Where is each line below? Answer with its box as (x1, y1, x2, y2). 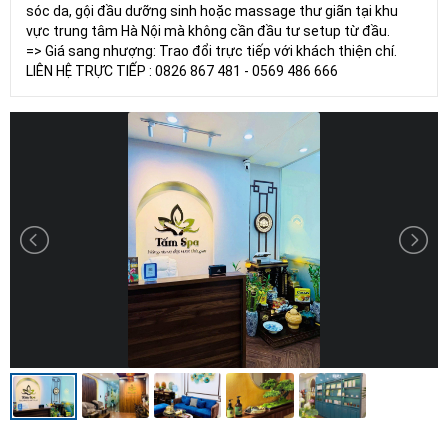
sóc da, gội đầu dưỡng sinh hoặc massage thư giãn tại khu (26, 2, 398, 19)
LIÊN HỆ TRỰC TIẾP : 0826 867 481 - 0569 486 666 (26, 62, 338, 79)
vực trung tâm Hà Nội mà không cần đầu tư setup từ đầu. (26, 22, 390, 39)
